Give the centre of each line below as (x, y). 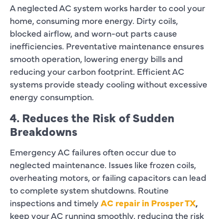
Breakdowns (44, 131)
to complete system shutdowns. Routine (89, 190)
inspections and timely (55, 202)
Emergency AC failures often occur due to (93, 152)
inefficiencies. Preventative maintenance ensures (107, 45)
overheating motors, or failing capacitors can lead (108, 177)
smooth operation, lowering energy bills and (96, 58)
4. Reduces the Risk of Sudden (92, 117)
